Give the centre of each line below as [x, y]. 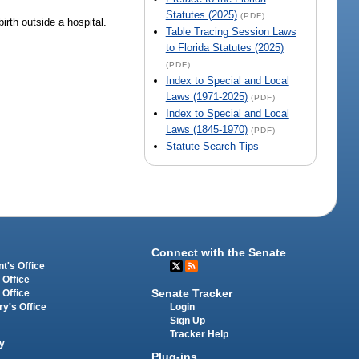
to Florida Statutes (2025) [224, 48]
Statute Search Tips [212, 147]
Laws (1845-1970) [206, 130]
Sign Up [188, 320]
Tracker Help [200, 334]
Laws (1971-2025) [206, 97]
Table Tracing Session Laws [231, 32]
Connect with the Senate [219, 253]
